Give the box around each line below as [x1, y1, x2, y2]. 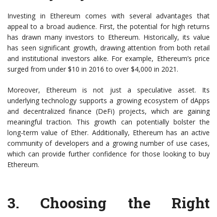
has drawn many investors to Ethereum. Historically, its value [7, 32, 210, 42]
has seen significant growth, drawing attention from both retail [7, 43, 210, 53]
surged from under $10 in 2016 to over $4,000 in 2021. [7, 64, 178, 74]
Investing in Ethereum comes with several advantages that [7, 11, 210, 21]
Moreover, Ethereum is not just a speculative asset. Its [7, 85, 210, 95]
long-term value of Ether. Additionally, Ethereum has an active [7, 128, 210, 138]
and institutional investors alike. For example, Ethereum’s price [7, 54, 210, 63]
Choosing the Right [40, 193, 210, 213]
